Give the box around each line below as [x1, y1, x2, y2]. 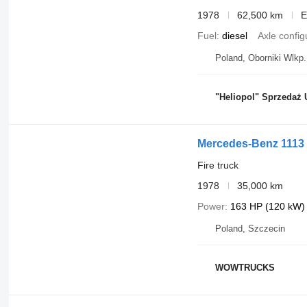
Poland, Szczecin [214, 223, 285, 234]
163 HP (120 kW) [230, 200, 305, 212]
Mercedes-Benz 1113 [197, 137, 304, 149]
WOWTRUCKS [214, 262, 275, 273]
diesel [221, 29, 247, 41]
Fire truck [197, 159, 238, 171]
